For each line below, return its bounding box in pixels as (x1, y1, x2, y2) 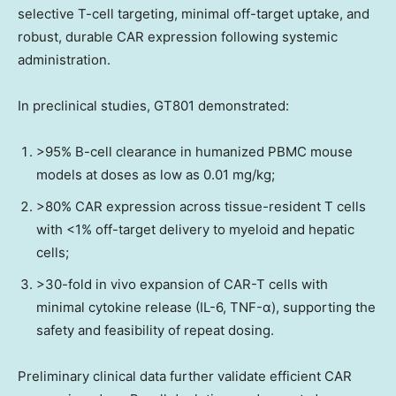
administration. (18, 50, 110, 68)
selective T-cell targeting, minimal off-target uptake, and (18, 4, 369, 22)
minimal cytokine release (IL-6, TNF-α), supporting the (36, 298, 376, 316)
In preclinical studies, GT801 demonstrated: (18, 96, 289, 114)
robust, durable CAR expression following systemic (18, 27, 338, 45)
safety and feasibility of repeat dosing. (36, 321, 274, 339)
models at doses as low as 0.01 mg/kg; (36, 165, 275, 183)
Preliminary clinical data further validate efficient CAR (18, 367, 352, 385)
